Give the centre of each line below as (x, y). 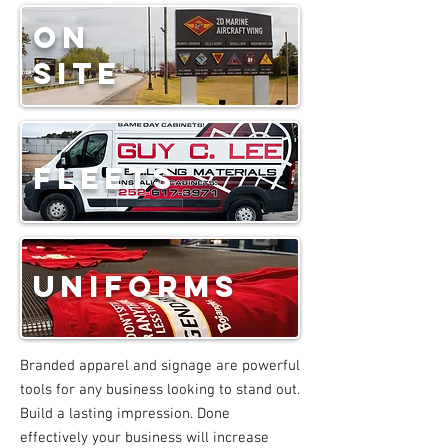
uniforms (136, 287)
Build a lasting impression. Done (125, 414)
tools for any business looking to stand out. (160, 390)
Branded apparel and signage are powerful (160, 366)
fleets (105, 179)
